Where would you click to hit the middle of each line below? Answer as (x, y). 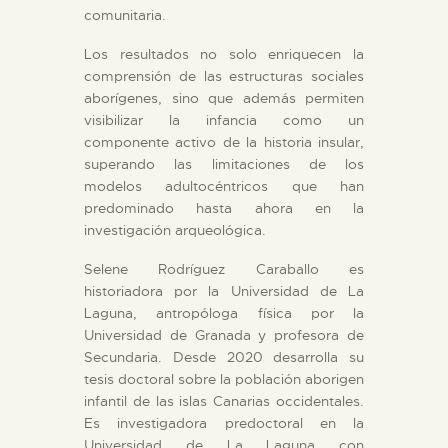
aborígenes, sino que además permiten (224, 98)
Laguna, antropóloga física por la (224, 312)
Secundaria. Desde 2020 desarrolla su (224, 356)
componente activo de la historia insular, (224, 142)
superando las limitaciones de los (224, 164)
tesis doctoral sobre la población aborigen (224, 378)
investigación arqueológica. (175, 230)
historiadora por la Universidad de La (224, 290)
